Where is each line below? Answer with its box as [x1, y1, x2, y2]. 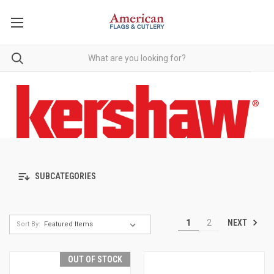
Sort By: [16, 220, 40, 229]
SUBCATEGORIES [33, 171, 96, 181]
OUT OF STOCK [67, 254, 122, 265]
